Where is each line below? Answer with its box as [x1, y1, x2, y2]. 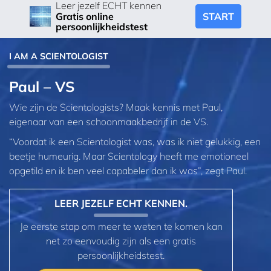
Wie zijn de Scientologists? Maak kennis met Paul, [9, 100, 223, 113]
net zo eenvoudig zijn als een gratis [46, 235, 196, 247]
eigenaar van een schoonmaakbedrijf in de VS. [9, 115, 208, 128]
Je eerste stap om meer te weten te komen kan [19, 220, 223, 233]
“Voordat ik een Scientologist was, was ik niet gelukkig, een [9, 135, 261, 148]
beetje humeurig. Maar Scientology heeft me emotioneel [9, 150, 249, 163]
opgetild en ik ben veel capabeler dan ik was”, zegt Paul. [9, 165, 247, 177]
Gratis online [56, 10, 114, 23]
